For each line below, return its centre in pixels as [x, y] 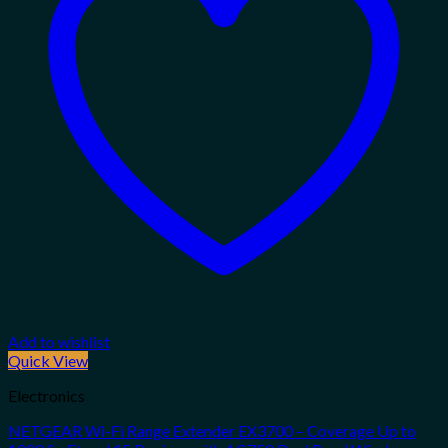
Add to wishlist [59, 342]
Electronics [46, 396]
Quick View [48, 361]
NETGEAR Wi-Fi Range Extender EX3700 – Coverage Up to [212, 431]
